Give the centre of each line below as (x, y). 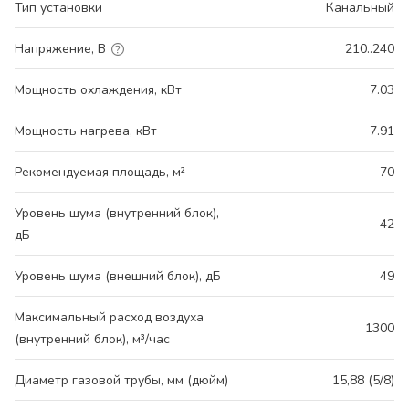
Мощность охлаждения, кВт (98, 89)
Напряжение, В (60, 48)
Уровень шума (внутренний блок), (117, 213)
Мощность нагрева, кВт (86, 131)
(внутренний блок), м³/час (92, 339)
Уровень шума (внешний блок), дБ (118, 276)
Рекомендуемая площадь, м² (100, 172)
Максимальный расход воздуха (109, 317)
